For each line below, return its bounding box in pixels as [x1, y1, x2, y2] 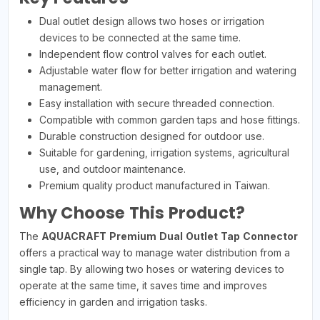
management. [39, 80, 102, 93]
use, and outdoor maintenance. [39, 162, 186, 175]
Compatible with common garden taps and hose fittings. [39, 113, 300, 126]
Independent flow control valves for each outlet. [39, 47, 266, 60]
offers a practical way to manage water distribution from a [19, 246, 290, 259]
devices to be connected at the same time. [39, 31, 241, 44]
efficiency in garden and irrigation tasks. [19, 295, 207, 308]
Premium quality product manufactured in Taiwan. [39, 179, 270, 191]
